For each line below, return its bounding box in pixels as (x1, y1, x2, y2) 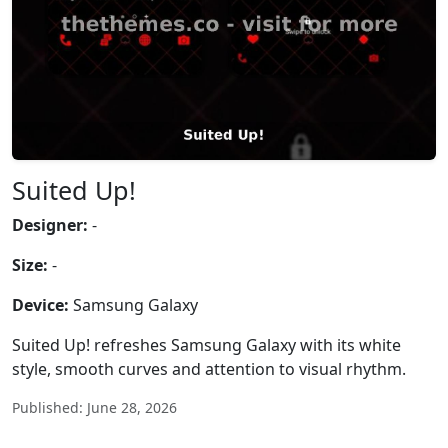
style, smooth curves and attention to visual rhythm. (12, 358, 406, 380)
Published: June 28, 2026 (12, 398, 177, 417)
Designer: (12, 214, 88, 236)
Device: (12, 294, 69, 316)
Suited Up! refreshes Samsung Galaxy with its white (12, 334, 401, 356)
